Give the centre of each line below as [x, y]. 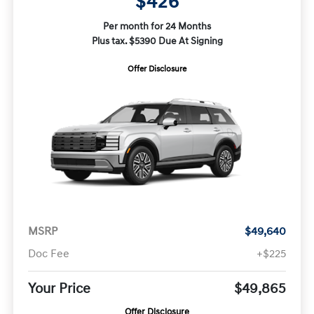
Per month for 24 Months [157, 27]
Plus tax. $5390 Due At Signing [157, 41]
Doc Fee [48, 254]
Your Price [59, 289]
